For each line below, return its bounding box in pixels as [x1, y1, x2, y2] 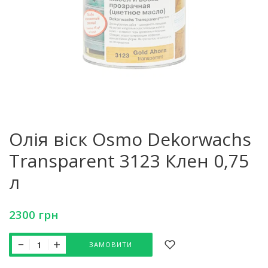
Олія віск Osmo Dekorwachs [9, 127, 251, 152]
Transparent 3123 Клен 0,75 [9, 148, 249, 173]
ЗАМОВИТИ [89, 240, 132, 249]
